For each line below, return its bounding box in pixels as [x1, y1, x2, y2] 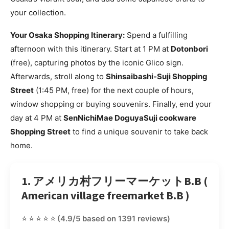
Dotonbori [171, 44, 208, 54]
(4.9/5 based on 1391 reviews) [57, 213, 170, 223]
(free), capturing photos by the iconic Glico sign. [10, 58, 184, 68]
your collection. [10, 8, 66, 18]
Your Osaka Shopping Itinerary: [10, 30, 125, 40]
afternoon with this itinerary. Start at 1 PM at [10, 44, 171, 54]
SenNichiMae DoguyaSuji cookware [63, 113, 196, 123]
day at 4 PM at [10, 113, 63, 123]
